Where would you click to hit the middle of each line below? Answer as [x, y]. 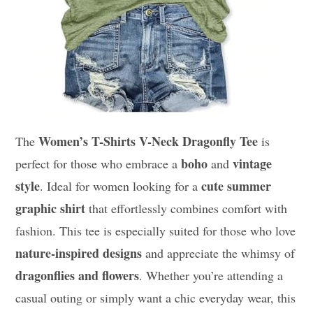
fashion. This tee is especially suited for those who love [156, 230]
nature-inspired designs [79, 253]
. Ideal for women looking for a [121, 185]
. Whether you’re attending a [211, 275]
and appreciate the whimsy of [219, 253]
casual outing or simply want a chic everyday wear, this [156, 297]
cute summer [236, 185]
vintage [253, 163]
